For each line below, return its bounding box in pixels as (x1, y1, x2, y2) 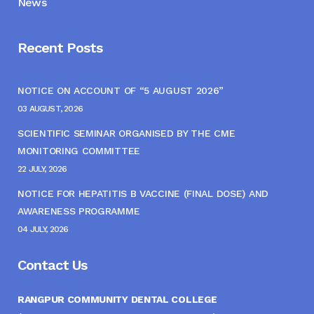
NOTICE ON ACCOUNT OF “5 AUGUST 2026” (18, 85, 224, 97)
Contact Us (18, 257, 87, 274)
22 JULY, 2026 (18, 164, 67, 175)
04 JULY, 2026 (18, 224, 69, 235)
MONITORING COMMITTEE (18, 145, 140, 157)
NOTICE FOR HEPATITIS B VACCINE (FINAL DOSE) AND (18, 188, 268, 200)
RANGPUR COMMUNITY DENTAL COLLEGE (18, 294, 217, 306)
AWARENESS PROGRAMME (18, 205, 140, 217)
